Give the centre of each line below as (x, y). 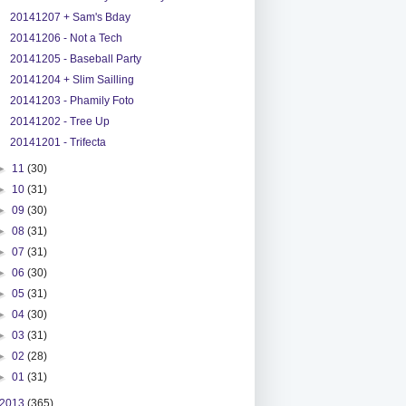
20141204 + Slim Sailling (72, 79)
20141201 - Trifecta (58, 142)
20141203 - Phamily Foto (72, 100)
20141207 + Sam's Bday (70, 17)
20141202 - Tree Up (59, 121)
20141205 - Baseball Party (75, 58)
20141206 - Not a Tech (66, 38)
